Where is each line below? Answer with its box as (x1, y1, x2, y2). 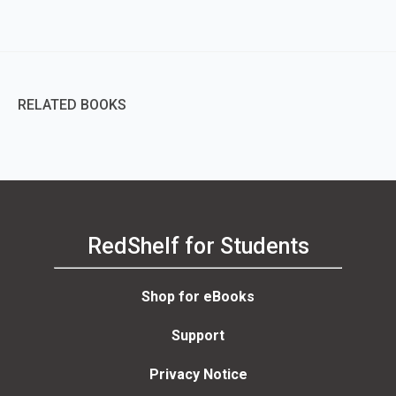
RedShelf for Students (87, 233, 309, 260)
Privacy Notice (148, 365, 247, 383)
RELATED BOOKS (18, 96, 126, 114)
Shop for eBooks (141, 287, 255, 305)
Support (171, 326, 225, 344)
